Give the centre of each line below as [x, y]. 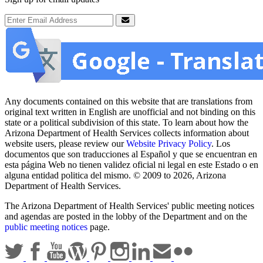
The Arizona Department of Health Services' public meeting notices [129, 206]
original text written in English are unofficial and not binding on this [130, 112]
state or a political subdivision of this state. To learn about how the [127, 123]
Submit [137, 29]
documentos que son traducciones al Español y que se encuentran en [131, 154]
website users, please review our [65, 144]
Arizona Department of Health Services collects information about [127, 133]
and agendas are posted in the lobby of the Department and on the [126, 217]
